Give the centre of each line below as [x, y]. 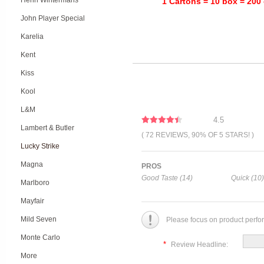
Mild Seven [39, 219]
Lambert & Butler [47, 128]
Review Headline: [199, 245]
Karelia [32, 37]
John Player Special [53, 18]
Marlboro [35, 183]
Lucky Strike [40, 146]
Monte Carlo [40, 237]
